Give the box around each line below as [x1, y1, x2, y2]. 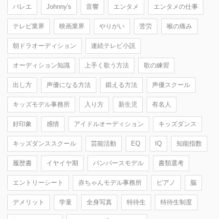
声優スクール [152, 81, 190, 88]
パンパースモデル [93, 159, 144, 167]
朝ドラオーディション [13, 42, 76, 49]
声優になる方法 [46, 81, 91, 88]
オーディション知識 [13, 61, 70, 69]
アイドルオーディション [74, 120, 144, 128]
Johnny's [46, 2, 71, 10]
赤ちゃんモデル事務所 [78, 178, 142, 186]
